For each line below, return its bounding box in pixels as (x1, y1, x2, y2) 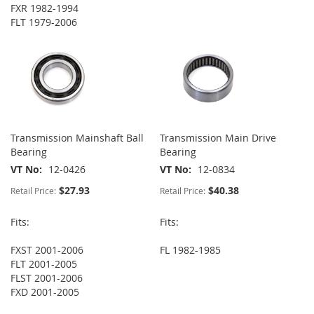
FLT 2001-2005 (11, 257, 77, 271)
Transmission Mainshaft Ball (11, 131, 144, 145)
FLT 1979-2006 (11, 15, 77, 29)
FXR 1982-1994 (11, 1, 78, 15)
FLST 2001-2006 (11, 271, 83, 285)
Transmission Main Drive (160, 131, 277, 145)
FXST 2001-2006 (11, 243, 83, 257)
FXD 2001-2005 (11, 285, 79, 299)
